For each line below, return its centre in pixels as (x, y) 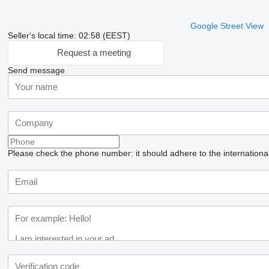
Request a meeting (94, 53)
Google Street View (227, 26)
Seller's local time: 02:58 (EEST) (69, 35)
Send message (36, 70)
